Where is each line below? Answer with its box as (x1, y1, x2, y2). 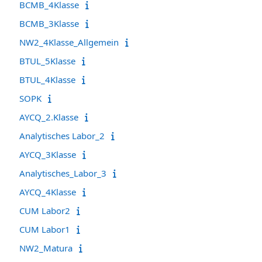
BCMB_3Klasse (19, 17, 79, 29)
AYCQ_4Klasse (19, 185, 76, 198)
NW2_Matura (19, 242, 73, 254)
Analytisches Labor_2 (19, 129, 105, 142)
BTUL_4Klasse (19, 73, 75, 85)
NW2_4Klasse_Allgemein (19, 36, 119, 48)
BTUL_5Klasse (19, 54, 75, 67)
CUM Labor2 (19, 204, 70, 216)
